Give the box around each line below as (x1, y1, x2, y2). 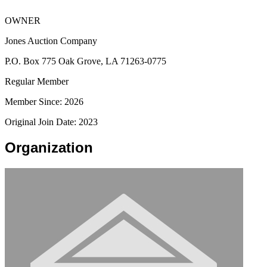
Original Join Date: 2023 (5, 116, 98, 127)
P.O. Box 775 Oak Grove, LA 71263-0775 (5, 55, 166, 66)
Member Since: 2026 (5, 96, 83, 107)
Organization (5, 139, 93, 156)
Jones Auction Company (5, 35, 97, 46)
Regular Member (5, 76, 69, 86)
